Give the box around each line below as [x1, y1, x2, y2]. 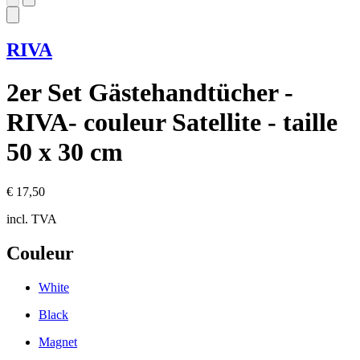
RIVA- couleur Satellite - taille [6, 108, 337, 137]
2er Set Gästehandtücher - [6, 78, 293, 108]
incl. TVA [6, 211, 57, 226]
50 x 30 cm [6, 137, 123, 167]
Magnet [39, 334, 77, 349]
